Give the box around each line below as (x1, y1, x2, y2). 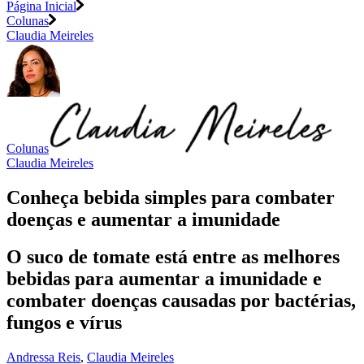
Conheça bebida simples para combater (6, 186, 335, 208)
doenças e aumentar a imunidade (6, 208, 280, 230)
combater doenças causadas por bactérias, (6, 290, 356, 312)
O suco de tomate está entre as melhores (6, 246, 340, 268)
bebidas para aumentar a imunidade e (6, 268, 322, 290)
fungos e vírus (6, 312, 122, 334)
